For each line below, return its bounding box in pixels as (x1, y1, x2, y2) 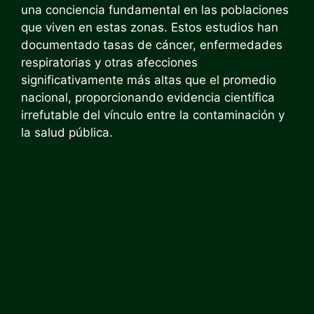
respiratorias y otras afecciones (21, 55, 198, 69)
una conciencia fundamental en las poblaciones (21, 3, 289, 17)
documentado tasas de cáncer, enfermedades (21, 38, 282, 52)
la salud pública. (21, 125, 113, 139)
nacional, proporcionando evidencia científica (21, 90, 275, 104)
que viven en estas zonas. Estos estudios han (21, 20, 278, 34)
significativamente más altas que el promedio (21, 73, 276, 87)
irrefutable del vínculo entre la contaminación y (21, 108, 285, 122)
